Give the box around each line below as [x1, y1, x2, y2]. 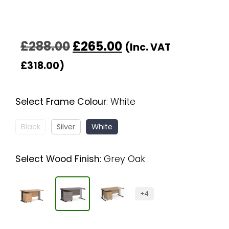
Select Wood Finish [15, 153, 100, 166]
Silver [57, 122, 75, 132]
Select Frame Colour [15, 96, 106, 108]
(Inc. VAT [125, 40, 171, 55]
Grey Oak [104, 153, 145, 166]
